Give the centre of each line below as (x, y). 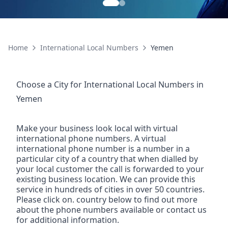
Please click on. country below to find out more (107, 200)
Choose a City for (50, 85)
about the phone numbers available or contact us (111, 210)
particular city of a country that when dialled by (107, 159)
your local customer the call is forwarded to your (110, 169)
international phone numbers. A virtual (91, 139)
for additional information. (68, 220)
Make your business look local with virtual (97, 129)
